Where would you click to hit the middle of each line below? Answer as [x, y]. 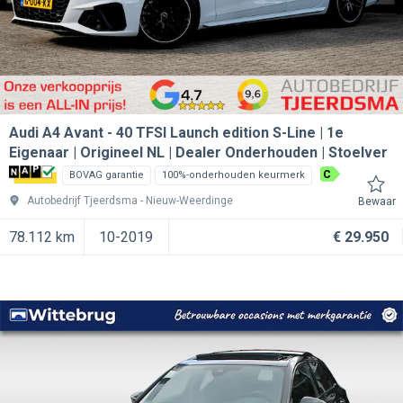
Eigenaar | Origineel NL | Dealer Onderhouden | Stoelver [198, 152]
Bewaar [377, 201]
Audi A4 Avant [56, 133]
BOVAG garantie [106, 175]
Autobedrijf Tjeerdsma [82, 201]
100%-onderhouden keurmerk [233, 175]
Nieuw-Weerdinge [189, 201]
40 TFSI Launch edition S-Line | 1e [230, 133]
